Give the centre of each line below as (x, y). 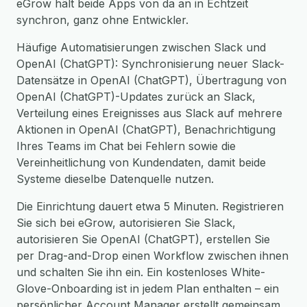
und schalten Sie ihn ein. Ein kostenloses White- (141, 272)
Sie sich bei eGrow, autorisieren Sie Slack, (126, 223)
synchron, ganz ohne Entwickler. (102, 20)
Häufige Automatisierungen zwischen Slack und (141, 47)
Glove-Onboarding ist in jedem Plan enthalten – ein (148, 288)
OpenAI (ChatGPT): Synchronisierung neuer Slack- (150, 64)
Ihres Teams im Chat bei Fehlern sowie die (126, 146)
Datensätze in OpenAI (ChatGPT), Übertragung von (151, 80)
